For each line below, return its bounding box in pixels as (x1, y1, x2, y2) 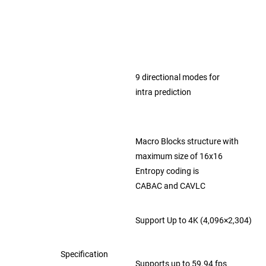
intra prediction (135, 87, 191, 97)
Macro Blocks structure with (135, 137, 240, 146)
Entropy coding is (135, 166, 201, 176)
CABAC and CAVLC (135, 181, 205, 191)
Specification (61, 249, 108, 259)
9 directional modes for (135, 72, 221, 82)
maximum (135, 151, 174, 161)
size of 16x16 (174, 151, 223, 161)
